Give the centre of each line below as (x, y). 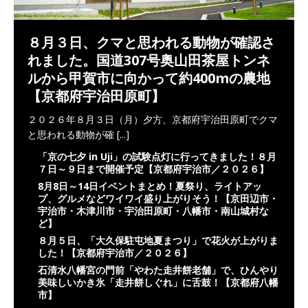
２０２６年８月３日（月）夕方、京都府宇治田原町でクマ (153, 120)
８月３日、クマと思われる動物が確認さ (151, 43)
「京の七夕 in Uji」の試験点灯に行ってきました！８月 (157, 157)
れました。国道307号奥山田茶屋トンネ (149, 60)
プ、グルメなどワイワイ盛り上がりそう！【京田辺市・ (158, 199)
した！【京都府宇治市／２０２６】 (115, 253)
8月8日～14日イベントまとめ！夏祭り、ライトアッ (150, 186)
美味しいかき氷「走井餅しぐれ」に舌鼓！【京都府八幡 (158, 283)
